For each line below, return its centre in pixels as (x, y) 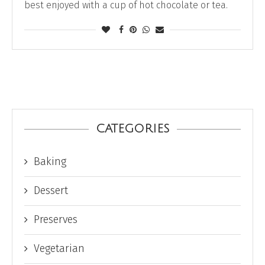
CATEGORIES (132, 129)
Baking (50, 161)
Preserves (56, 219)
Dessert (51, 190)
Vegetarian (59, 248)
